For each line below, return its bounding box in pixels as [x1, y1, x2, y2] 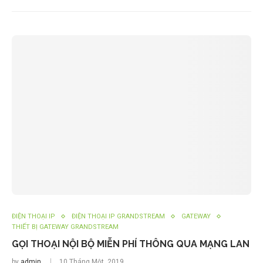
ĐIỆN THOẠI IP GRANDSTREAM [72, 213, 165, 221]
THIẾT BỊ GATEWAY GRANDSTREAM [12, 223, 119, 231]
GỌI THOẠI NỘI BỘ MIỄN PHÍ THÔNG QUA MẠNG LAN [12, 238, 249, 250]
